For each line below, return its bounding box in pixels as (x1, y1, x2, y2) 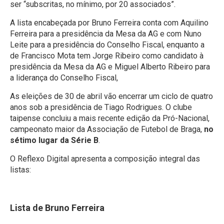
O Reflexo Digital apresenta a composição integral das (10, 153, 200, 163)
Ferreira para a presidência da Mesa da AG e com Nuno (10, 28, 201, 38)
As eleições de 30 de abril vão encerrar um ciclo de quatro (10, 91, 213, 101)
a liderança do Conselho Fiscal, (10, 72, 120, 82)
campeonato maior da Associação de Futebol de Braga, (10, 124, 204, 134)
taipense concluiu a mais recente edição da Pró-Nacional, (10, 113, 209, 123)
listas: (10, 164, 31, 174)
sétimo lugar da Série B (10, 135, 98, 145)
